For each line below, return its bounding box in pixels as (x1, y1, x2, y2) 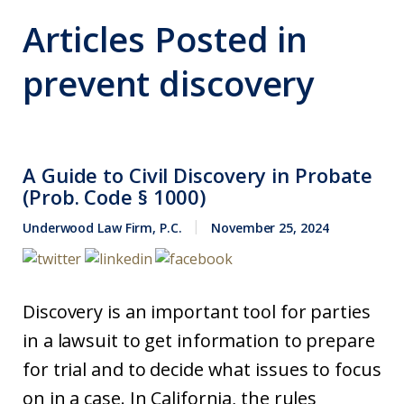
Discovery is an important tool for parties (23, 299, 371, 324)
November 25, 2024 (211, 219, 329, 236)
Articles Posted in (23, 15, 317, 62)
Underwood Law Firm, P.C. (23, 219, 182, 236)
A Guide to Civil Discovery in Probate (23, 161, 373, 188)
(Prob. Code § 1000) (23, 183, 207, 210)
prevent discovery (23, 60, 315, 106)
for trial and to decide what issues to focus (23, 357, 381, 381)
